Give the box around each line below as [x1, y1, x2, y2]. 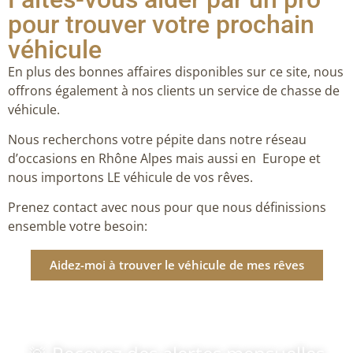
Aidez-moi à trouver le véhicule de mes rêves [49, 256, 304, 273]
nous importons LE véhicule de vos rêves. [8, 168, 256, 186]
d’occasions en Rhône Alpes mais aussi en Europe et [8, 149, 321, 167]
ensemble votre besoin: [8, 217, 147, 236]
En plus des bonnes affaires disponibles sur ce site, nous [8, 62, 344, 80]
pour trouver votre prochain [8, 9, 314, 39]
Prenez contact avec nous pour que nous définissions [8, 199, 326, 217]
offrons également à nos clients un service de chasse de [8, 81, 340, 99]
